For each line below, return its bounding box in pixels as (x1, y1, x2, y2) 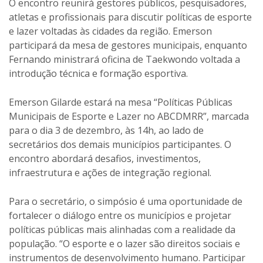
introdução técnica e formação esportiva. (9, 67, 188, 80)
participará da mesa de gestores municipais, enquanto (9, 39, 247, 52)
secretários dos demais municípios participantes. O (9, 138, 231, 151)
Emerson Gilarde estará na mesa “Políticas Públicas (9, 96, 232, 109)
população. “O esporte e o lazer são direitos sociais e (9, 237, 240, 250)
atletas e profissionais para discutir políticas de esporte (9, 11, 252, 23)
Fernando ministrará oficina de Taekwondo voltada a (9, 53, 240, 66)
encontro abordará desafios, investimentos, (9, 152, 201, 165)
